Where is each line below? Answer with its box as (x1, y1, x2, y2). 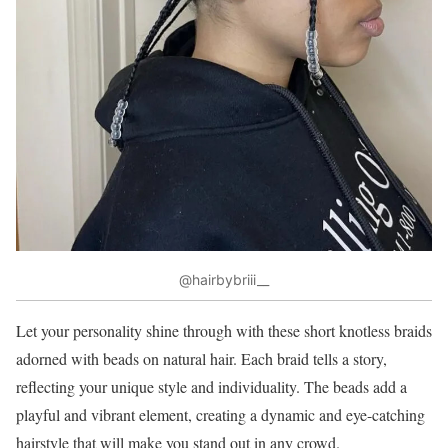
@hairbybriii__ (179, 270, 269, 288)
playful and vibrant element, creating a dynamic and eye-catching (16, 404, 425, 426)
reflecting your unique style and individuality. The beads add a (16, 376, 407, 398)
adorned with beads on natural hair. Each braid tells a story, (16, 348, 387, 370)
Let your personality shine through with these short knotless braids (16, 320, 432, 342)
